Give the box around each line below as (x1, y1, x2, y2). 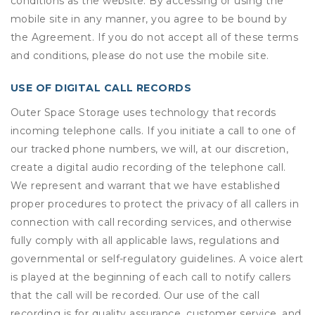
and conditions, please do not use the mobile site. (11, 49, 269, 62)
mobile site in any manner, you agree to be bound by (11, 13, 287, 25)
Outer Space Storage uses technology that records (11, 106, 276, 119)
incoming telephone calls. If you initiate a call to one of (11, 124, 296, 137)
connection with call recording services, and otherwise (11, 216, 292, 229)
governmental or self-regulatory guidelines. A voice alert (11, 252, 304, 265)
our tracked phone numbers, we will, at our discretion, (11, 143, 289, 155)
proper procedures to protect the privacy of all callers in (11, 198, 300, 210)
